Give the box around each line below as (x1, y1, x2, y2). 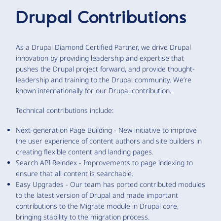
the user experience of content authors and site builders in (16, 136, 202, 146)
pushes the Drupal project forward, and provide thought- (16, 64, 195, 74)
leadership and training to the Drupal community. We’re (16, 74, 191, 84)
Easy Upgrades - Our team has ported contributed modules (16, 179, 205, 189)
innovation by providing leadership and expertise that (16, 53, 184, 63)
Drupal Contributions (16, 7, 186, 29)
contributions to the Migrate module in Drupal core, (16, 201, 179, 211)
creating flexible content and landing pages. (16, 147, 153, 156)
